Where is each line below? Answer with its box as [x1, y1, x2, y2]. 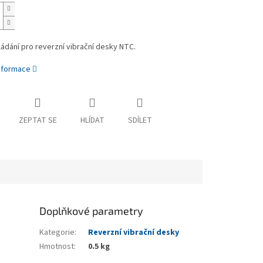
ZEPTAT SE [18, 114, 57, 127]
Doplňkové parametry [39, 204, 144, 218]
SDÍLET [127, 114, 152, 127]
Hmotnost [39, 241, 75, 253]
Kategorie [39, 227, 75, 239]
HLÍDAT [80, 114, 104, 127]
